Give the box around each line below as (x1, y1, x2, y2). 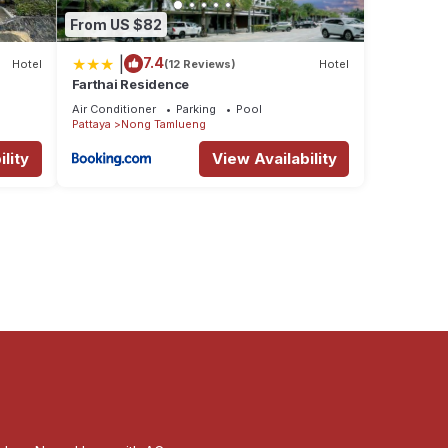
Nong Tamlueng (120, 117, 206, 132)
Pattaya (71, 117, 111, 132)
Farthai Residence (71, 76, 190, 93)
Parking (175, 102, 216, 117)
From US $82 (69, 15, 162, 33)
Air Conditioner (71, 102, 156, 117)
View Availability (211, 149, 337, 169)
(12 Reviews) (163, 56, 236, 71)
